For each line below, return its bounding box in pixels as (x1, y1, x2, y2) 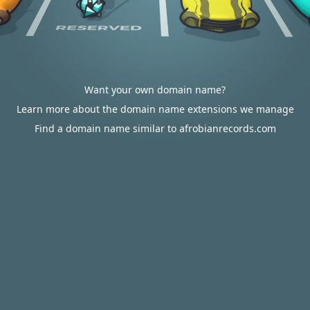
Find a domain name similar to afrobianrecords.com (34, 122, 276, 135)
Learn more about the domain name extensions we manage (16, 102, 294, 116)
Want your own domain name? (84, 83, 226, 96)
